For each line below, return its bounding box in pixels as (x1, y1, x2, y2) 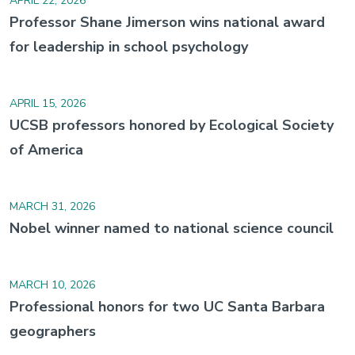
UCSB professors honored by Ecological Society (10, 115, 334, 135)
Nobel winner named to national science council (10, 218, 334, 238)
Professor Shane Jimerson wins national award (10, 12, 325, 32)
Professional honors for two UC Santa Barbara (10, 296, 325, 316)
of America (10, 139, 83, 159)
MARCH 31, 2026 (10, 198, 95, 214)
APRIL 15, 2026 (10, 95, 86, 111)
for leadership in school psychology (10, 36, 248, 56)
